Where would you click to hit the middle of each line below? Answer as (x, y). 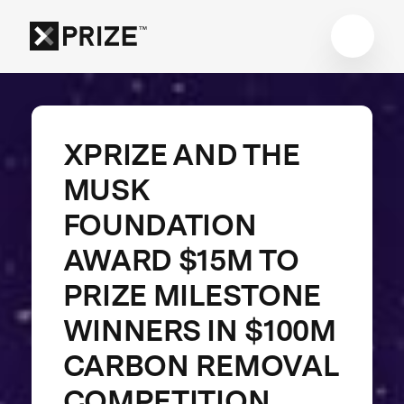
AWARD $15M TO (180, 260)
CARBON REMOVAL (200, 365)
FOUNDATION (160, 225)
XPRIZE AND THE (181, 154)
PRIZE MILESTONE (191, 295)
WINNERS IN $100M (199, 330)
